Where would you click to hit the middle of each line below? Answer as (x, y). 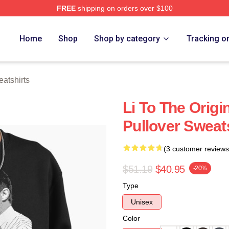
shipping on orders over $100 (124, 8)
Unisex (142, 202)
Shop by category (127, 39)
